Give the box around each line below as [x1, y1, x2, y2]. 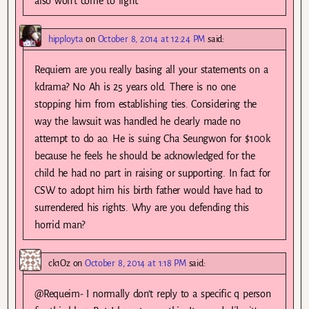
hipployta [48, 33, 83, 44]
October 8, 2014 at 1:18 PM [85, 257, 186, 268]
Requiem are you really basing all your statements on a [34, 63, 268, 75]
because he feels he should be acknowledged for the [34, 150, 255, 161]
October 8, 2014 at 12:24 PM [97, 33, 206, 44]
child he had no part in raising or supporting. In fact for [34, 167, 271, 179]
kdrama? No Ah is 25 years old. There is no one [34, 81, 236, 92]
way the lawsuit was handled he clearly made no [34, 115, 241, 127]
